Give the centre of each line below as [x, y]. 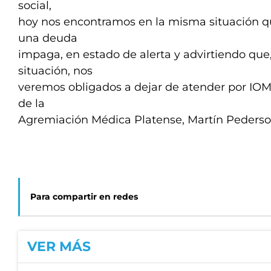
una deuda [48, 38]
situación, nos [55, 71]
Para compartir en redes [84, 197]
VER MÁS [59, 247]
